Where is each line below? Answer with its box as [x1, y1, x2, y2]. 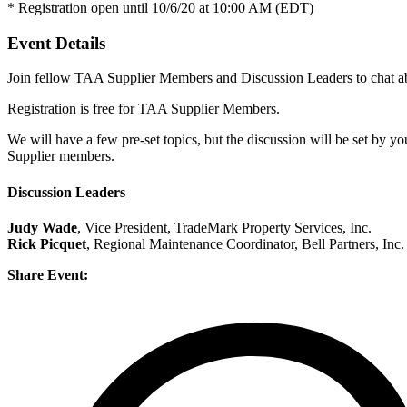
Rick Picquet [7, 235, 86, 252]
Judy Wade [7, 219, 77, 235]
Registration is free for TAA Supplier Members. [7, 101, 280, 117]
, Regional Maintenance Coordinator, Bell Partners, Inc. [86, 235, 404, 252]
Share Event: [7, 266, 88, 283]
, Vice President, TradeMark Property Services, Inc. [77, 219, 372, 235]
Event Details [7, 33, 105, 53]
